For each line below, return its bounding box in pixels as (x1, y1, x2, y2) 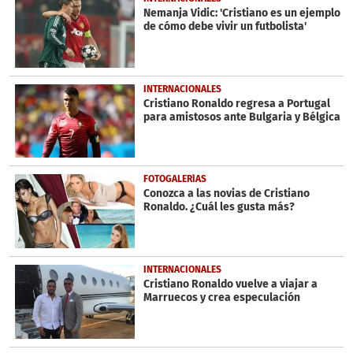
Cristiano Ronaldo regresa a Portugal (143, 96, 330, 110)
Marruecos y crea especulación (143, 291, 300, 305)
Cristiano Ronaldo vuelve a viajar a (143, 277, 318, 292)
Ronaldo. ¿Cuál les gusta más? (143, 200, 295, 214)
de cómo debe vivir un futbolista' (143, 20, 311, 34)
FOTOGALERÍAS (143, 173, 206, 185)
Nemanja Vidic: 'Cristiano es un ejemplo (143, 6, 340, 20)
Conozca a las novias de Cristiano (143, 187, 310, 201)
